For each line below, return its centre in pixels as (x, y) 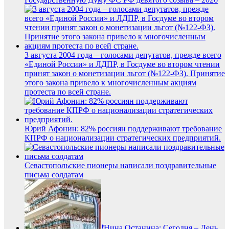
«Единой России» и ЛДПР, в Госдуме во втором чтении (122, 64)
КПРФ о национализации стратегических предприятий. (123, 138)
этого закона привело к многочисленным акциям (110, 82)
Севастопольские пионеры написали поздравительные (120, 165)
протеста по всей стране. (68, 91)
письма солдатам (54, 174)
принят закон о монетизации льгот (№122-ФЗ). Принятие (125, 73)
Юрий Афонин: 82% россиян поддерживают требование (123, 128)
